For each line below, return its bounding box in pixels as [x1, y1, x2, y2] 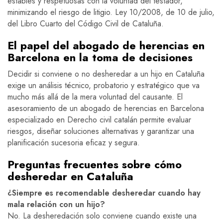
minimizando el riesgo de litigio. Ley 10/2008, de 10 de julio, [7, 6, 215, 18]
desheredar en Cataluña [7, 168, 133, 185]
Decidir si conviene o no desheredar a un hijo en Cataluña [7, 68, 205, 80]
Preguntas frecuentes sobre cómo [7, 156, 182, 173]
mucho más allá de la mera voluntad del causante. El [7, 91, 183, 103]
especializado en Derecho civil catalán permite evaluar [7, 114, 191, 126]
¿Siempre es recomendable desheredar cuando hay [7, 187, 201, 199]
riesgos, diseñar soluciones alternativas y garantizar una [7, 125, 194, 137]
